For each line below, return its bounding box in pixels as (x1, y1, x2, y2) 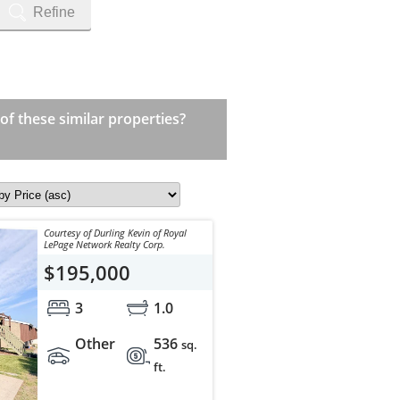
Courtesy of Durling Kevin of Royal (43, 226, 187, 240)
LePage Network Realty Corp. (43, 237, 165, 252)
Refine (32, 4, 75, 21)
